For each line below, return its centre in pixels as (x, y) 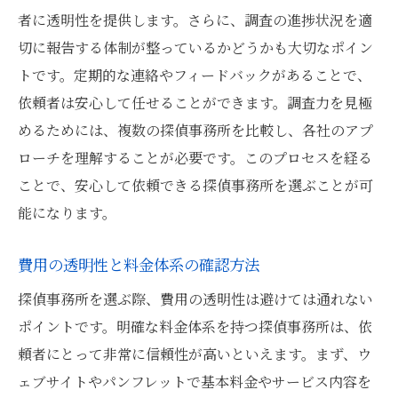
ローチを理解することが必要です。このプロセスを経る (195, 158)
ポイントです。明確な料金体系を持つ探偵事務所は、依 (195, 326)
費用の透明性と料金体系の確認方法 (139, 264)
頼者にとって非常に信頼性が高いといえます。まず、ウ (195, 354)
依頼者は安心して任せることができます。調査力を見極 (195, 103)
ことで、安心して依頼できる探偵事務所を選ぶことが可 (195, 185)
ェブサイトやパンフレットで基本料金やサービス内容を (195, 382)
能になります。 (67, 213)
